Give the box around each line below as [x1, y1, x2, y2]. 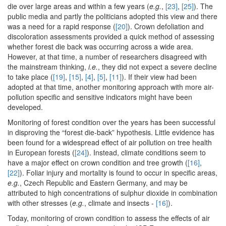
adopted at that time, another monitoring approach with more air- [8, 82, 214, 92]
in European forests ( [8, 147, 75, 158]
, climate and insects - [84, 198, 156, 208]
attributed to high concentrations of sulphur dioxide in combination [8, 188, 217, 198]
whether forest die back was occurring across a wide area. [8, 41, 193, 52]
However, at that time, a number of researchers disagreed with [8, 51, 207, 62]
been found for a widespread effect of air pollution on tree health [8, 137, 212, 148]
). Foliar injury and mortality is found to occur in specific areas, [20, 167, 217, 178]
